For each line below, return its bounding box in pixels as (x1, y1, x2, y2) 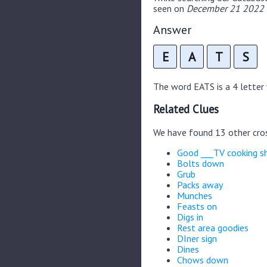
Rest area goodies (177, 221, 249, 234)
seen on (153, 2, 187, 14)
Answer (153, 21, 191, 38)
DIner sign (177, 232, 217, 244)
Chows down (177, 253, 228, 266)
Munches (177, 189, 212, 201)
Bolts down (177, 157, 224, 169)
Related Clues (153, 102, 219, 117)
